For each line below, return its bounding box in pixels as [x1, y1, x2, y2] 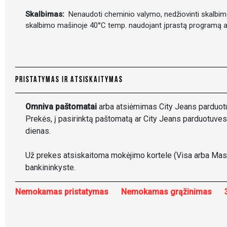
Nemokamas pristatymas [15, 187, 108, 197]
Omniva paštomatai [25, 102, 97, 111]
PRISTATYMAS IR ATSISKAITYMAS [15, 76, 123, 84]
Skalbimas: [25, 10, 66, 19]
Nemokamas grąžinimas [121, 187, 212, 197]
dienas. [25, 126, 51, 136]
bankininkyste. [25, 163, 75, 172]
